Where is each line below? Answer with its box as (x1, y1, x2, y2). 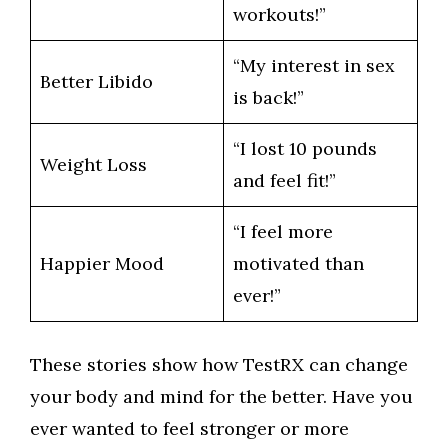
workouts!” (233, 3, 326, 26)
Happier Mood (40, 252, 164, 275)
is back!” (233, 86, 304, 109)
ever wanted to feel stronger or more (30, 417, 349, 440)
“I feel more (233, 220, 333, 243)
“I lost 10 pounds (233, 137, 377, 160)
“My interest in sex (233, 54, 395, 77)
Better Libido (40, 70, 153, 93)
